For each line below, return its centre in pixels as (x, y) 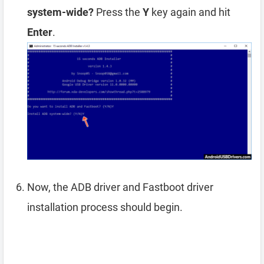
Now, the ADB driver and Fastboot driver (120, 187)
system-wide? (60, 12)
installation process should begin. (105, 207)
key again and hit (190, 12)
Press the (118, 12)
